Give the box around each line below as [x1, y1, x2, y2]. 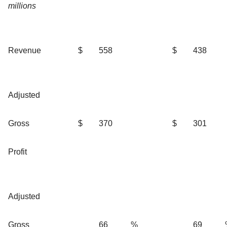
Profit [8, 147, 27, 156]
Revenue [8, 46, 41, 55]
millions [8, 1, 36, 10]
